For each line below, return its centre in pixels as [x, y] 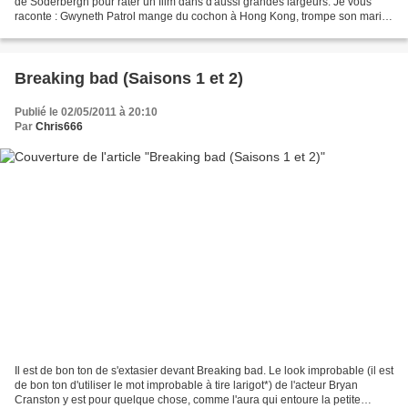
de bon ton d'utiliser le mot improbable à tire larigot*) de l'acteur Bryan [186, 385]
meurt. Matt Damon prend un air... [97, 31]
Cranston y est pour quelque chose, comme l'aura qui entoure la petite [188, 399]
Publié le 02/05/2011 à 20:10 [86, 112]
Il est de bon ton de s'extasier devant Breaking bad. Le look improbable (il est [204, 370]
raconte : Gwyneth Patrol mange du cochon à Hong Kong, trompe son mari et [204, 17]
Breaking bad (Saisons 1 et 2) [129, 79]
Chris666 [59, 127]
